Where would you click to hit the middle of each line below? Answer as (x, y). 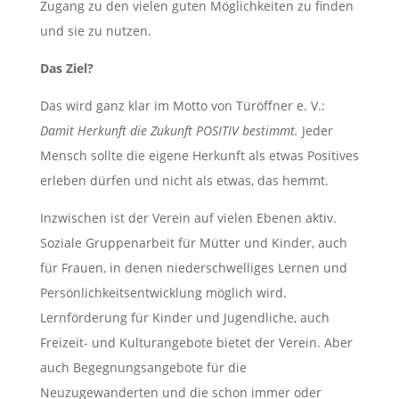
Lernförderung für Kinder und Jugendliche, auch (184, 318)
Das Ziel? (66, 69)
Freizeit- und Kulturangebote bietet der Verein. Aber (196, 343)
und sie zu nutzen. (95, 31)
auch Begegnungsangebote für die (143, 368)
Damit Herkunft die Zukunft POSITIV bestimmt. (171, 131)
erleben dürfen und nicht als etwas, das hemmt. (184, 181)
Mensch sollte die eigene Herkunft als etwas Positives (199, 156)
